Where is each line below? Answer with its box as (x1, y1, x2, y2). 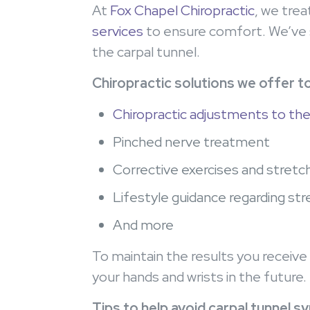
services (92, 22, 143, 40)
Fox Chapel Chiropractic (110, 1, 255, 19)
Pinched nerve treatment (113, 133, 275, 151)
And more (113, 216, 174, 234)
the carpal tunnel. (92, 43, 203, 61)
